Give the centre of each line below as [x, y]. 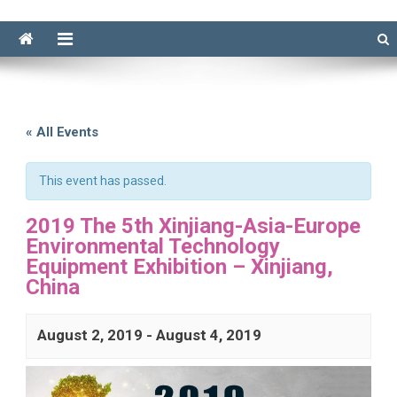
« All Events [62, 132]
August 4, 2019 [208, 335]
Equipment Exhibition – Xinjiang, [179, 267]
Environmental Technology [152, 247]
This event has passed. [102, 181]
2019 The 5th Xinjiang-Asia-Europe [193, 226]
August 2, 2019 [90, 335]
